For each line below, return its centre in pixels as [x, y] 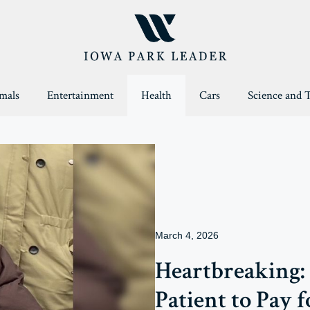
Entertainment [80, 96]
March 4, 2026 [187, 236]
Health [156, 96]
